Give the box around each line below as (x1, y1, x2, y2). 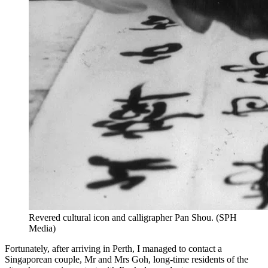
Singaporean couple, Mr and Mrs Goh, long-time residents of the (5, 254, 248, 265)
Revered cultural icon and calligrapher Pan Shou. (29, 212, 214, 223)
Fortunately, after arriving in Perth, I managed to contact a (5, 243, 222, 254)
